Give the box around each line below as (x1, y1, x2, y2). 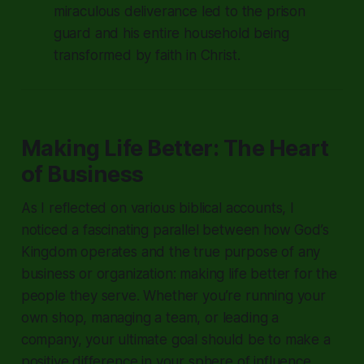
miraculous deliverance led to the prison (53, 2, 305, 19)
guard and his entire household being (53, 24, 289, 41)
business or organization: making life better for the (20, 265, 337, 282)
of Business (20, 160, 144, 188)
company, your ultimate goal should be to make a (20, 331, 331, 348)
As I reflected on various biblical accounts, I (20, 199, 294, 216)
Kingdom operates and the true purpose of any (20, 243, 321, 260)
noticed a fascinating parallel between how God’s (20, 221, 329, 238)
